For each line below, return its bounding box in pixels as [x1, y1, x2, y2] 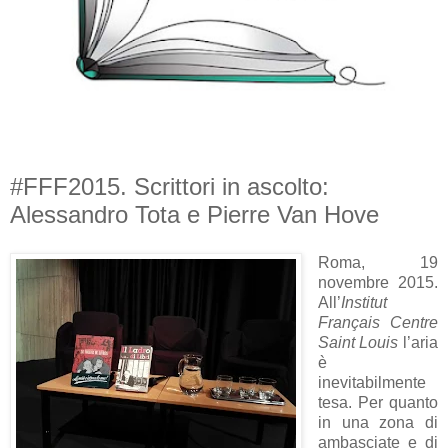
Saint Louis [317, 333, 399, 351]
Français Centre [317, 313, 438, 331]
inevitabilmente [317, 373, 426, 391]
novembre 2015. [317, 273, 438, 291]
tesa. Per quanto [317, 393, 438, 411]
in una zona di [317, 413, 438, 431]
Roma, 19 [317, 253, 438, 271]
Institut [340, 293, 387, 311]
